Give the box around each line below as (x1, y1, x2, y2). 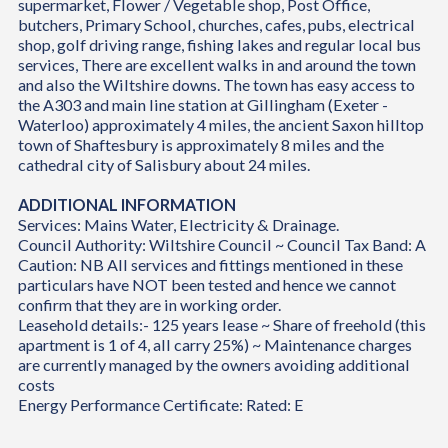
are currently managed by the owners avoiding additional (17, 355, 410, 375)
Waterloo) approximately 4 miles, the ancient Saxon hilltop (17, 115, 424, 135)
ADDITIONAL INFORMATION (17, 195, 236, 215)
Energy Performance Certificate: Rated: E (17, 395, 304, 415)
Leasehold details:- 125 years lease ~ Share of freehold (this (17, 315, 426, 335)
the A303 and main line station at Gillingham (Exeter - (17, 95, 388, 115)
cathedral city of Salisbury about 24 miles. (17, 155, 310, 175)
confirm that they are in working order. (17, 295, 281, 315)
